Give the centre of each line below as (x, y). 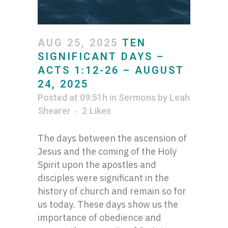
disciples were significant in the (103, 178)
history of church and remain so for (112, 191)
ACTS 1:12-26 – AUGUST (111, 70)
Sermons (137, 97)
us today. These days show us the (108, 204)
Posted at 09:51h (73, 97)
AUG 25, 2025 (78, 43)
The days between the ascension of (112, 138)
